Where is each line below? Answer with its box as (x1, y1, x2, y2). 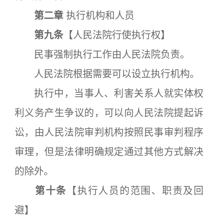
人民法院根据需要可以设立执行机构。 (15, 68, 200, 80)
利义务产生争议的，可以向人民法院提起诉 (15, 107, 203, 119)
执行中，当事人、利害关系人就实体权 (15, 88, 203, 99)
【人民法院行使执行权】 (63, 29, 170, 41)
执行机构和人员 (63, 10, 134, 21)
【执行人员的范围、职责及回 (67, 185, 203, 197)
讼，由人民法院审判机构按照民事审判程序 (15, 127, 203, 138)
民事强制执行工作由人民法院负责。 (15, 49, 190, 60)
